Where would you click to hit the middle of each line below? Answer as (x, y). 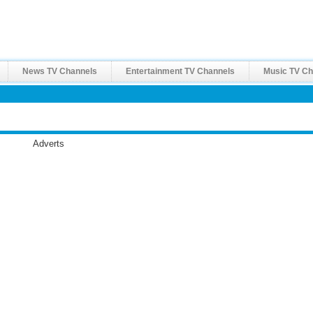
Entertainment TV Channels (181, 71)
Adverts (48, 144)
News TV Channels (60, 71)
